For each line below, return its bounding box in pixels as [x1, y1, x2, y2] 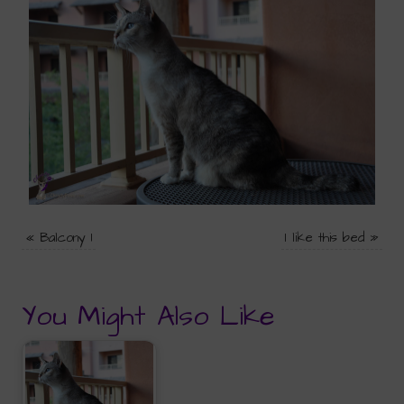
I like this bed [284, 228, 364, 247]
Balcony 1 [40, 228, 93, 247]
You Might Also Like [22, 297, 275, 335]
